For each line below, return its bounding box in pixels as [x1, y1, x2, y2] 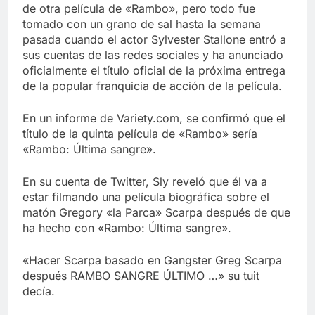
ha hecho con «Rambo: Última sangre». [22, 221, 231, 236]
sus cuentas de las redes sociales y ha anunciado [22, 48, 283, 63]
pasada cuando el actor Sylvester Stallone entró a [22, 32, 286, 47]
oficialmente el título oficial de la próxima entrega [22, 63, 285, 78]
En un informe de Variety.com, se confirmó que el [22, 111, 285, 126]
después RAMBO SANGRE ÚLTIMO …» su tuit [22, 269, 259, 283]
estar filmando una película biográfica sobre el [22, 190, 269, 205]
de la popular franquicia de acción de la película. [22, 79, 282, 94]
